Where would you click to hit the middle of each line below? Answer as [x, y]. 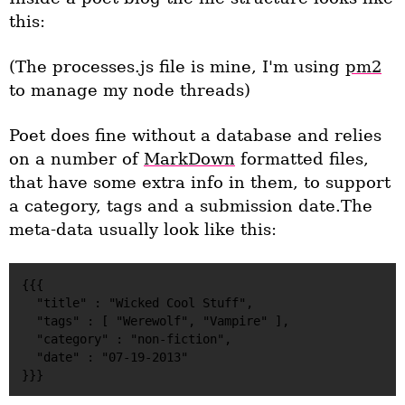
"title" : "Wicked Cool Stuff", [28, 302]
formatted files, [302, 160]
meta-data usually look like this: [143, 230]
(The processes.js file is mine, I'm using [177, 67]
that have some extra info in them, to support [200, 183]
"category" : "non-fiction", [28, 339]
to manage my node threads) [130, 91]
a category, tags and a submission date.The [191, 207]
